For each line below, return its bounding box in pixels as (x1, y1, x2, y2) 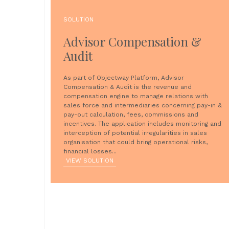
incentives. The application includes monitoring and (63, 120, 221, 127)
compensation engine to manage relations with (63, 93, 208, 100)
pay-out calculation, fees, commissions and (63, 111, 198, 118)
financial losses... (63, 148, 117, 155)
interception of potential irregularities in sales (63, 129, 207, 136)
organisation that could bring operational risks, (63, 139, 208, 146)
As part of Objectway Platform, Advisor (63, 74, 184, 81)
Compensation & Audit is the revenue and (63, 83, 192, 90)
